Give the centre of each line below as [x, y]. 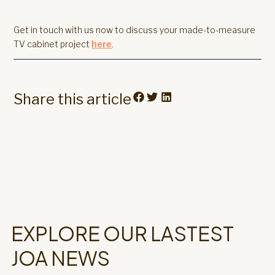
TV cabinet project [53, 44]
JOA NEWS [60, 258]
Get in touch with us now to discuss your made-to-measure [135, 30]
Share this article [73, 99]
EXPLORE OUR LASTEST [122, 233]
